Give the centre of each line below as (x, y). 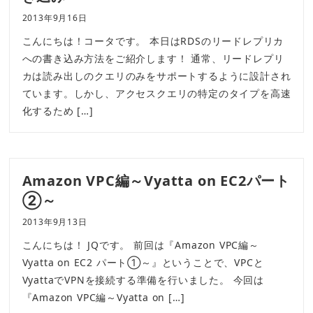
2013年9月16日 (54, 18)
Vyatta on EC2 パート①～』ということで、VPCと (143, 263)
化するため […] (58, 111)
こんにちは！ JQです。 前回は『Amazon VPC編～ (140, 245)
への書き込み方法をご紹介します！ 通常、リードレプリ (153, 59)
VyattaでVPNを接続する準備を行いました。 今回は (143, 280)
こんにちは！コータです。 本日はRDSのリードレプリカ (153, 41)
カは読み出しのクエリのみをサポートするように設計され (156, 76)
